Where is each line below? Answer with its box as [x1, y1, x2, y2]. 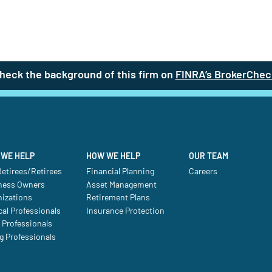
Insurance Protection [86, 206, 165, 216]
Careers [188, 168, 217, 176]
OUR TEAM [188, 152, 228, 161]
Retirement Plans [86, 194, 150, 203]
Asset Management [86, 180, 157, 189]
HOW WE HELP [86, 152, 140, 161]
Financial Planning [86, 168, 154, 176]
